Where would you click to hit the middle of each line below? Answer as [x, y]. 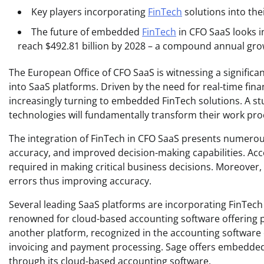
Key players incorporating [90, 11]
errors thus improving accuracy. [80, 181]
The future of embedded [87, 32]
